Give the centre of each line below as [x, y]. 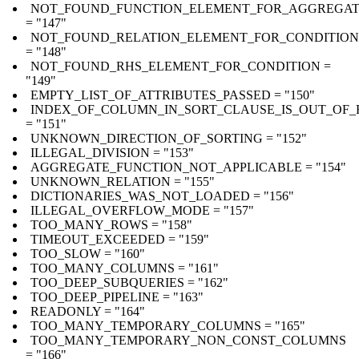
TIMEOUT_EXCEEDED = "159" [120, 239]
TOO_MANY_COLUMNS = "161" [125, 268]
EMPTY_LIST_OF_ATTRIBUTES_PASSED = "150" [173, 95]
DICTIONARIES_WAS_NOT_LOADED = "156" [162, 196]
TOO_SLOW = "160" [88, 253]
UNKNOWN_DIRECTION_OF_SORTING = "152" [169, 138]
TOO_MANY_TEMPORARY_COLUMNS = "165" [168, 325]
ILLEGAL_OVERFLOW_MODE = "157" [142, 210]
